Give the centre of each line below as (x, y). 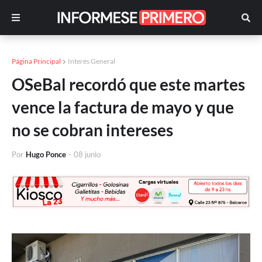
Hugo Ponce (46, 154)
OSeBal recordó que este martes (128, 84)
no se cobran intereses (92, 130)
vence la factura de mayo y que (123, 107)
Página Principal (36, 61)
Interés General (92, 61)
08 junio (87, 154)
